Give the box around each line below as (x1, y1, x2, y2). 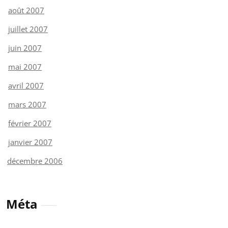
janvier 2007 (8, 136, 52, 147)
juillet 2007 (8, 23, 48, 34)
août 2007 (8, 5, 44, 15)
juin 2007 (8, 42, 42, 53)
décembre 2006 (7, 155, 63, 166)
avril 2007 (8, 80, 44, 91)
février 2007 (8, 118, 51, 128)
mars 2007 (8, 99, 46, 109)
